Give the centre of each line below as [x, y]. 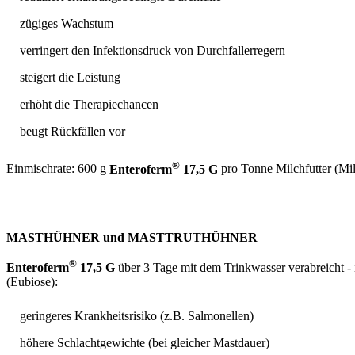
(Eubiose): [32, 282]
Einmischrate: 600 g [58, 169]
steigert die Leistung [70, 78]
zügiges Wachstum [67, 24]
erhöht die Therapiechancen [89, 105]
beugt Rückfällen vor [73, 132]
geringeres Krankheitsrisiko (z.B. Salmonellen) [137, 316]
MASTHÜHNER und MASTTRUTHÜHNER [132, 237]
